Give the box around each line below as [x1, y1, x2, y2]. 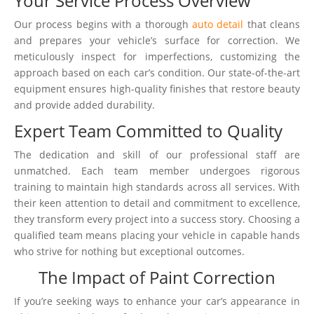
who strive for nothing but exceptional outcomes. [14, 245, 245, 258]
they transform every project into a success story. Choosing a [14, 212, 300, 226]
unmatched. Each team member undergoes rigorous [14, 164, 300, 177]
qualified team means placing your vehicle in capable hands [14, 228, 300, 242]
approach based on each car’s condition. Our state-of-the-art [14, 66, 300, 79]
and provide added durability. [14, 98, 155, 111]
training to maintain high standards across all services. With [14, 180, 300, 193]
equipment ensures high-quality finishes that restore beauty [14, 82, 300, 95]
